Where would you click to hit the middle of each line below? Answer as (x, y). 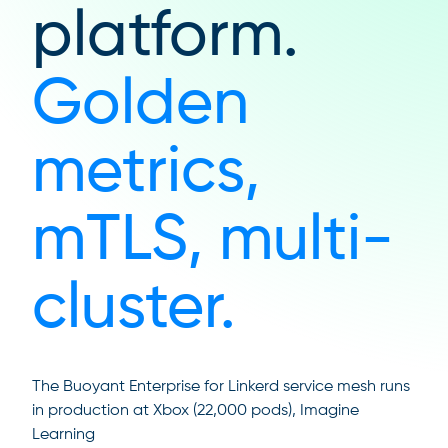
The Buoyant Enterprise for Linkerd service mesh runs (221, 387)
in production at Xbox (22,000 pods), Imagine (195, 411)
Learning (63, 435)
